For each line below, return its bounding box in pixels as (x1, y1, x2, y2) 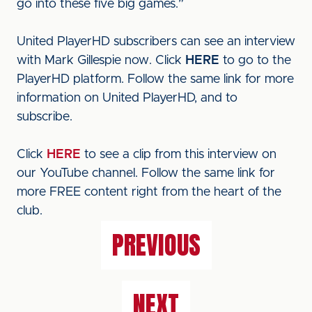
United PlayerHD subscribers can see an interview (17, 36, 295, 48)
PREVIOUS (111, 226, 201, 264)
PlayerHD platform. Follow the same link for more (17, 73, 294, 86)
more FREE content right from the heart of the (17, 186, 281, 198)
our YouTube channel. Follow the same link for (17, 167, 275, 180)
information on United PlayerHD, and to (17, 92, 237, 104)
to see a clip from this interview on (81, 148, 276, 161)
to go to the (219, 54, 291, 67)
